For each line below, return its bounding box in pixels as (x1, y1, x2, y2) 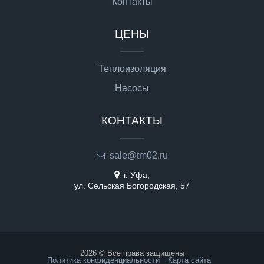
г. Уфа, (121, 170, 150, 180)
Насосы (115, 83, 149, 94)
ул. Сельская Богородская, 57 (74, 181, 190, 191)
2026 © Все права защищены (80, 249, 184, 258)
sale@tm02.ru (109, 150, 168, 161)
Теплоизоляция (98, 64, 166, 74)
